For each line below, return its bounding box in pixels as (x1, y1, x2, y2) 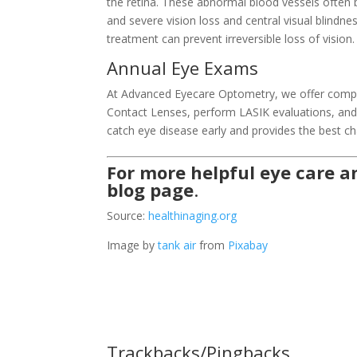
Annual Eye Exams (107, 56, 259, 80)
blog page (107, 178, 194, 202)
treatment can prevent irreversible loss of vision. (107, 31, 355, 46)
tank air (158, 237, 197, 253)
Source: (107, 208, 149, 223)
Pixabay (228, 237, 269, 253)
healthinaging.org (148, 208, 237, 223)
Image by (107, 237, 159, 253)
